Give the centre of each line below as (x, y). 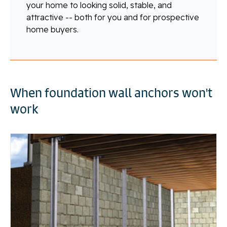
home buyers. (52, 29)
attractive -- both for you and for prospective (113, 17)
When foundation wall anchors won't (111, 92)
